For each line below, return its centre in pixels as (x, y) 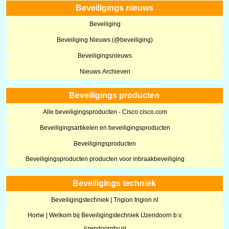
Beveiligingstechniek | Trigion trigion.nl (105, 200)
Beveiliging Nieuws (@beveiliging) (105, 40)
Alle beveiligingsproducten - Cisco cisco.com (105, 112)
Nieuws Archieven (105, 71)
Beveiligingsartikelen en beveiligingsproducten (105, 128)
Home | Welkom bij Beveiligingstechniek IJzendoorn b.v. (105, 215)
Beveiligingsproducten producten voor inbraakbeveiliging (105, 159)
